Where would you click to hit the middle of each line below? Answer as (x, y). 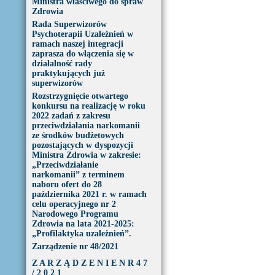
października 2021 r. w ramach (89, 194)
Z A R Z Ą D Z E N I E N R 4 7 (89, 263)
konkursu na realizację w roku (88, 106)
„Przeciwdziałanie (65, 165)
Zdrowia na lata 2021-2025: (83, 224)
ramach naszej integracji (77, 44)
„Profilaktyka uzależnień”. (81, 234)
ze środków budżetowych (78, 135)
